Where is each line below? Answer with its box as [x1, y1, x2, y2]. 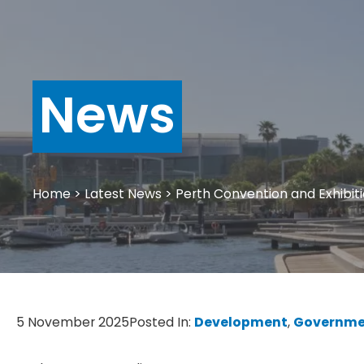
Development [194, 313, 288, 331]
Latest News [84, 184, 162, 203]
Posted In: [129, 313, 194, 331]
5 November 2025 [16, 313, 129, 331]
